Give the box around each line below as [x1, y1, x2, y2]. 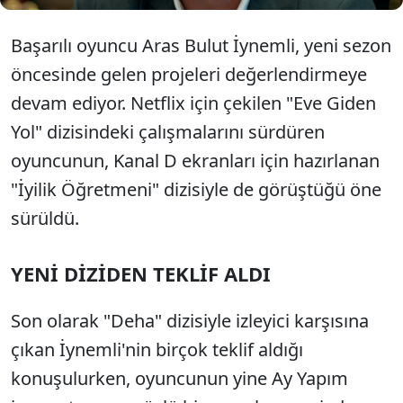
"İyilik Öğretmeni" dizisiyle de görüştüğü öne [11, 177, 381, 201]
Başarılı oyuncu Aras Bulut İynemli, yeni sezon [11, 33, 391, 58]
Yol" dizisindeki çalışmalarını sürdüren [11, 120, 325, 144]
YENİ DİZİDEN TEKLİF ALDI [11, 260, 271, 287]
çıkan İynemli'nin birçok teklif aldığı [11, 337, 303, 362]
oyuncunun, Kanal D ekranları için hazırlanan [11, 148, 380, 173]
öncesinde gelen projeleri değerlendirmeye [11, 62, 367, 86]
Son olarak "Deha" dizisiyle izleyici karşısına [11, 309, 369, 333]
